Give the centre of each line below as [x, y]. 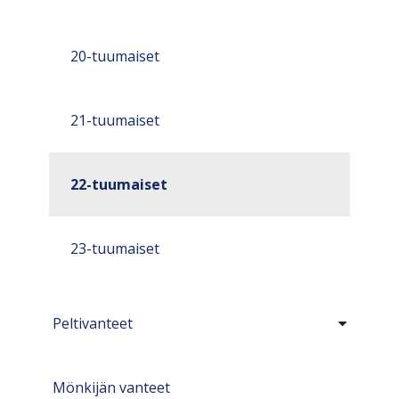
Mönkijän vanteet [111, 387]
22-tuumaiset [119, 184]
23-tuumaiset [115, 248]
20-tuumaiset [115, 56]
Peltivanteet [93, 323]
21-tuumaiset [115, 120]
